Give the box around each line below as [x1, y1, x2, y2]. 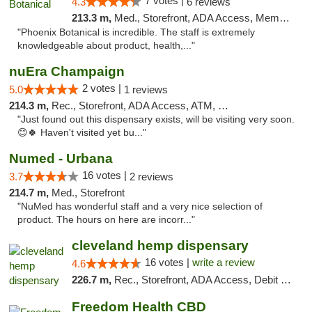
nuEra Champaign [9, 64, 125, 79]
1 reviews [124, 84, 168, 95]
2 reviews [130, 171, 173, 182]
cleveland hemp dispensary [71, 238, 249, 253]
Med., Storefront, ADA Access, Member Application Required [114, 12, 279, 24]
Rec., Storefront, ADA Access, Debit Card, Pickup [114, 274, 281, 286]
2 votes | [82, 82, 124, 94]
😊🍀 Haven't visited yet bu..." [17, 127, 146, 138]
